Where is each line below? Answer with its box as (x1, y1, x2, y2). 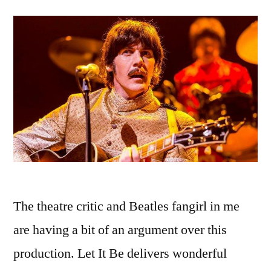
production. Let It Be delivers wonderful (13, 244, 227, 262)
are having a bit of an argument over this (13, 221, 227, 238)
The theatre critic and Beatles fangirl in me (13, 197, 240, 215)
